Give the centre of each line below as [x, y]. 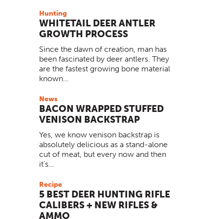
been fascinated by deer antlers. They [104, 59]
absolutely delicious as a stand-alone [103, 144]
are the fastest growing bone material [105, 69]
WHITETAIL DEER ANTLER [97, 24]
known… [54, 79]
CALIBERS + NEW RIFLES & [98, 205]
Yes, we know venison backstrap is [99, 134]
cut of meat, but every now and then [103, 154]
